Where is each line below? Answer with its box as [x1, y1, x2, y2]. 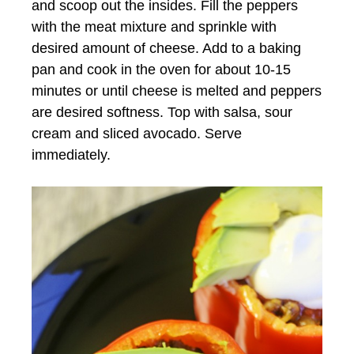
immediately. [32, 147, 111, 164]
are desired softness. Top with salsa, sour [32, 104, 292, 121]
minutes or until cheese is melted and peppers [32, 83, 322, 100]
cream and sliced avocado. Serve [32, 126, 242, 142]
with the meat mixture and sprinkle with [32, 19, 277, 36]
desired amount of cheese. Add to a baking [32, 40, 301, 57]
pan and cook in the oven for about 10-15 [32, 62, 291, 78]
